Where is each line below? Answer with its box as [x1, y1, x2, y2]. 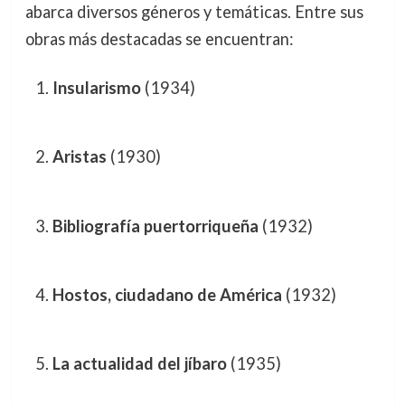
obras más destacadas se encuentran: [24, 29, 294, 50]
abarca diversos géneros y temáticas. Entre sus [24, 2, 363, 23]
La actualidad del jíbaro [52, 353, 227, 374]
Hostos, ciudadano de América [52, 284, 282, 305]
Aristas [52, 146, 107, 167]
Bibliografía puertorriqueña [52, 215, 259, 236]
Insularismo [52, 77, 141, 98]
